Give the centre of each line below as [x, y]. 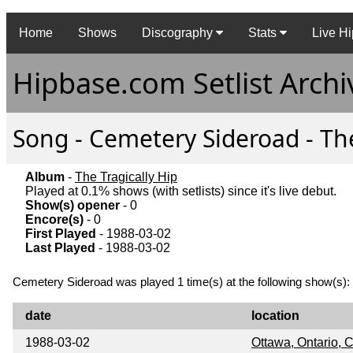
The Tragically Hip [126, 177]
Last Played [60, 248]
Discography [179, 33]
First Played [61, 234]
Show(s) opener [72, 206]
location [275, 316]
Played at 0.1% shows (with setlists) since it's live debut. [181, 191]
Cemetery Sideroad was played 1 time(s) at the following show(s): [181, 282]
